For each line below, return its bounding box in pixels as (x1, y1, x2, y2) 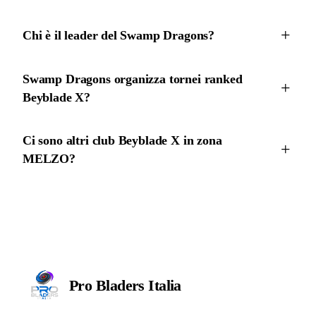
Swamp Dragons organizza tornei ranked (23, 71, 243, 86)
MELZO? (23, 151, 75, 166)
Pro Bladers (69, 276, 149, 295)
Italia (148, 276, 181, 295)
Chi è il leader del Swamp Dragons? (23, 28, 215, 43)
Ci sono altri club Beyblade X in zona (23, 133, 222, 147)
